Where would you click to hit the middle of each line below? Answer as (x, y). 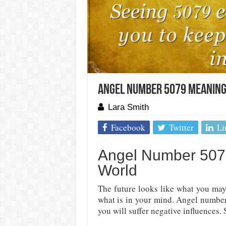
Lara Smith (128, 107)
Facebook (128, 127)
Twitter (181, 127)
